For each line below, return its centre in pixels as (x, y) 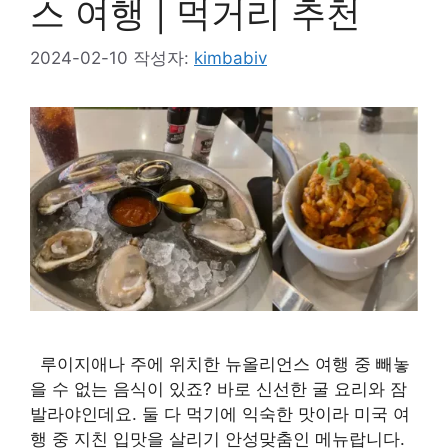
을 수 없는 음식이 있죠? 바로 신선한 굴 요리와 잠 (218, 388)
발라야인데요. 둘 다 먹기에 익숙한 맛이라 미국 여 (220, 413)
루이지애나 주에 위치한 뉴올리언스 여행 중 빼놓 (220, 363)
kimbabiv (230, 57)
